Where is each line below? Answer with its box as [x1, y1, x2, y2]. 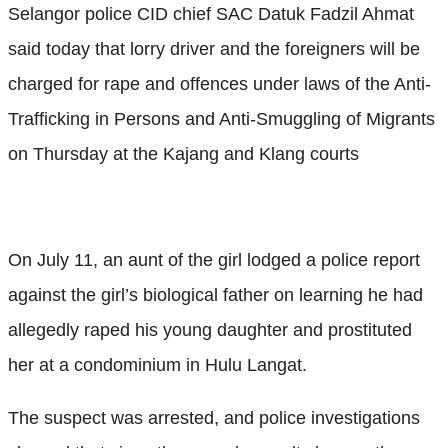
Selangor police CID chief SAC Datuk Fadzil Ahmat [8, 3, 414, 24]
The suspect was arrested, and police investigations [8, 407, 420, 428]
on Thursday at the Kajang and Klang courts [8, 143, 359, 164]
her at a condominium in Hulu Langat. [8, 354, 307, 375]
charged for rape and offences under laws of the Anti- [8, 73, 431, 94]
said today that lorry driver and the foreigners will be [8, 38, 420, 59]
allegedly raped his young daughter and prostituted [8, 319, 412, 340]
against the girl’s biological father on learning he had [8, 284, 423, 305]
